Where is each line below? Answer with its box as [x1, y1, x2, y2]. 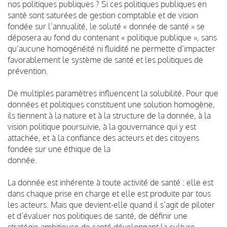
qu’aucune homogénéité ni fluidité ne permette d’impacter [8, 43, 215, 54]
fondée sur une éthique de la [8, 143, 110, 154]
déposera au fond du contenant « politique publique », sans [8, 32, 217, 43]
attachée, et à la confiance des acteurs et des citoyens [8, 132, 199, 143]
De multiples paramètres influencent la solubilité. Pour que [8, 88, 218, 98]
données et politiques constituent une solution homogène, [8, 99, 215, 109]
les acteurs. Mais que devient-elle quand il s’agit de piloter [8, 199, 215, 210]
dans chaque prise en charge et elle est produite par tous [8, 188, 211, 199]
